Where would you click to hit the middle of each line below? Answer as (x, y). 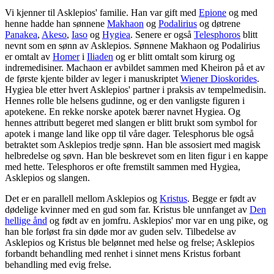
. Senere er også (162, 35)
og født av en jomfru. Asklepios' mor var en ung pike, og (157, 221)
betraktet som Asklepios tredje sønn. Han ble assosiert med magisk (133, 145)
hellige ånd (26, 221)
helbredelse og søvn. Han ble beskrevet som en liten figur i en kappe (136, 156)
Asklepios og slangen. (47, 178)
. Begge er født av (222, 199)
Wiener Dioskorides (219, 79)
